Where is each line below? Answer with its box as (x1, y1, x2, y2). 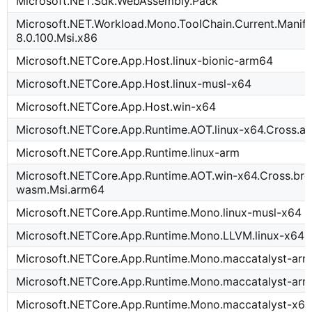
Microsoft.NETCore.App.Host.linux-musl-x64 (16, 77, 252, 91)
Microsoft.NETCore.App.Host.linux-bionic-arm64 (16, 54, 274, 68)
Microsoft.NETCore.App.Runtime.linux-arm (16, 146, 240, 160)
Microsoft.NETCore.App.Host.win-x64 (16, 100, 217, 114)
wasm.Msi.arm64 (16, 182, 105, 197)
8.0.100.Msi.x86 (16, 31, 98, 45)
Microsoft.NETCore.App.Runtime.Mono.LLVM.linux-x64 (16, 228, 305, 243)
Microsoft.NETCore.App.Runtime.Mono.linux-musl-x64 (16, 205, 302, 220)
